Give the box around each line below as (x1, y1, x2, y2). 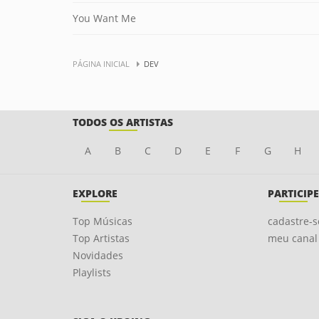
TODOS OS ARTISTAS (73, 115, 173, 129)
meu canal (267, 231, 318, 245)
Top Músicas (73, 214, 132, 228)
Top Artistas (73, 231, 130, 245)
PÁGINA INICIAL (73, 58, 130, 69)
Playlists (73, 266, 111, 279)
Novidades (73, 249, 123, 262)
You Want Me (73, 11, 136, 25)
